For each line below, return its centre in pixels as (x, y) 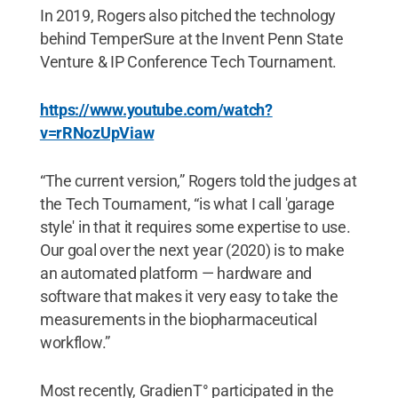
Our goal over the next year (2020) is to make (192, 250)
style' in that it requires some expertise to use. (195, 227)
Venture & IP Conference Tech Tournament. (188, 61)
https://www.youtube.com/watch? (156, 109)
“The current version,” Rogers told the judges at (198, 180)
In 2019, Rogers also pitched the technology (188, 15)
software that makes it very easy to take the (189, 296)
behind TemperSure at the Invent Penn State (191, 38)
